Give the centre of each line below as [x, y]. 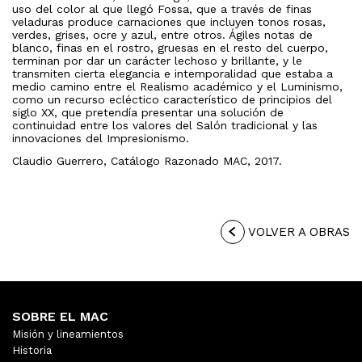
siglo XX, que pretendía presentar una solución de [148, 112]
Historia [32, 350]
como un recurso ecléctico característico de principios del [172, 99]
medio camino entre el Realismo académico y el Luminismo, [177, 86]
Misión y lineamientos [68, 334]
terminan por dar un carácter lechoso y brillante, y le [157, 60]
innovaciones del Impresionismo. [101, 138]
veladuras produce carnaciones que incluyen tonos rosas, [169, 21]
